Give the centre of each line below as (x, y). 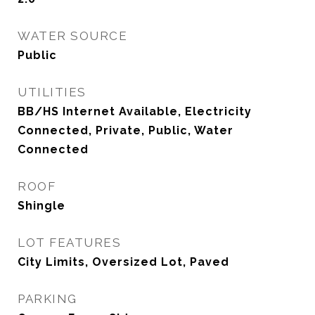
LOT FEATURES (69, 243)
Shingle (41, 206)
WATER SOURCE (72, 36)
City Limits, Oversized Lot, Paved (123, 262)
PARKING (47, 299)
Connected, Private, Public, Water (126, 130)
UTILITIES (52, 92)
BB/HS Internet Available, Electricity (135, 111)
